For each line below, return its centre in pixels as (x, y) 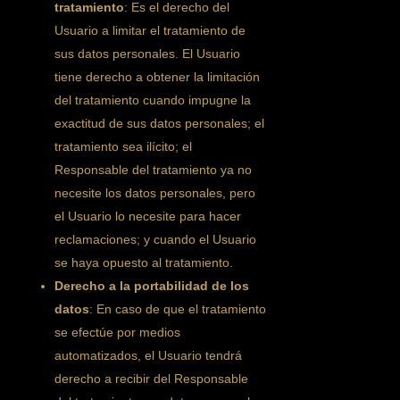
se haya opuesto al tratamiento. (144, 262)
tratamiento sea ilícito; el (124, 146)
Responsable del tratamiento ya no (154, 170)
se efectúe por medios (118, 332)
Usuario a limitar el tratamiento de (150, 30)
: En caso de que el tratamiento (178, 309)
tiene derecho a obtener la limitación (158, 77)
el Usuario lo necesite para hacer (148, 216)
